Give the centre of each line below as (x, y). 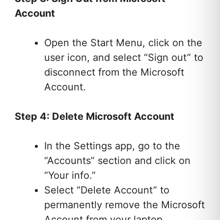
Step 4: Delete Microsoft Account (95, 117)
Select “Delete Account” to (107, 190)
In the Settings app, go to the (112, 146)
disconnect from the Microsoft (114, 72)
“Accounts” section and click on (117, 161)
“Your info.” (70, 176)
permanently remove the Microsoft (124, 205)
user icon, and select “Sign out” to (124, 58)
